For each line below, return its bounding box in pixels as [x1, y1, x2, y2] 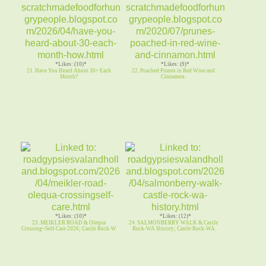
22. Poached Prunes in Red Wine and [132, 67, 216, 74]
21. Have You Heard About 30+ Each [27, 67, 112, 74]
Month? [60, 73, 78, 80]
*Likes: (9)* [161, 61, 190, 67]
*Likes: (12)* [159, 213, 191, 219]
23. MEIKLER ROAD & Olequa [32, 219, 106, 226]
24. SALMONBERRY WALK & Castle [129, 219, 218, 226]
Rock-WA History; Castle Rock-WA [132, 225, 215, 232]
